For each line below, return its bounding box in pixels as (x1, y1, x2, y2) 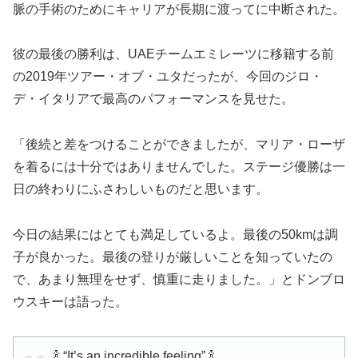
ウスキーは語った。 (13, 295, 128, 309)
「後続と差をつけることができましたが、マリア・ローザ (13, 137, 345, 152)
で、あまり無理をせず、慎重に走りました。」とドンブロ (13, 272, 345, 287)
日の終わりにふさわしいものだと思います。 (13, 182, 268, 197)
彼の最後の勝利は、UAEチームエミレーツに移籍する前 (13, 47, 334, 62)
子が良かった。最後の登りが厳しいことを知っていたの (13, 250, 332, 265)
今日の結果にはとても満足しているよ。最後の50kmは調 (13, 228, 338, 242)
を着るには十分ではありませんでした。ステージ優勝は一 (13, 160, 345, 174)
